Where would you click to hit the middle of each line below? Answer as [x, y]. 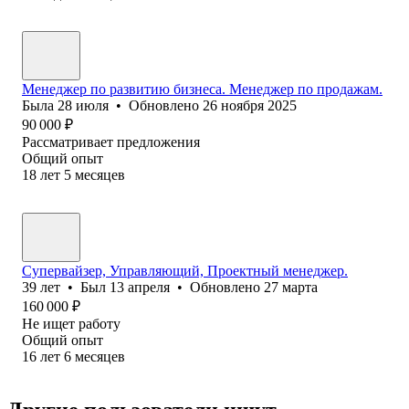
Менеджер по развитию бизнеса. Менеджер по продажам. [202, 89]
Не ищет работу [71, 323]
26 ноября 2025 [250, 105]
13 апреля [140, 287]
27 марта [291, 287]
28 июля [83, 105]
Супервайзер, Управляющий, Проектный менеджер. [185, 270]
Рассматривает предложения [111, 142]
